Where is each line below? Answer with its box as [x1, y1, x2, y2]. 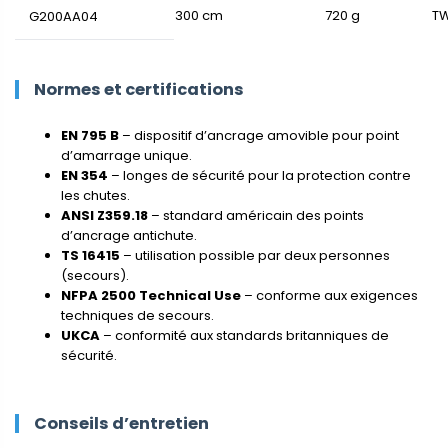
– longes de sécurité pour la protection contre [108, 166, 411, 186]
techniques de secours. [61, 306, 214, 326]
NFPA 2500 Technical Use [61, 286, 241, 306]
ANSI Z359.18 [61, 206, 148, 226]
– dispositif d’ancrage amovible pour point [119, 126, 399, 146]
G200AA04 [29, 6, 98, 26]
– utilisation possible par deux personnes [120, 246, 390, 266]
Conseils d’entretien [34, 412, 209, 436]
